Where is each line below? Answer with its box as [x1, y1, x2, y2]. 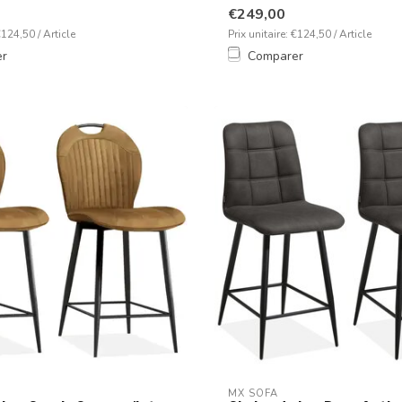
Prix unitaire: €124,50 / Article [228, 26, 371, 41]
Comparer [248, 47, 303, 65]
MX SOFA [228, 386, 278, 400]
